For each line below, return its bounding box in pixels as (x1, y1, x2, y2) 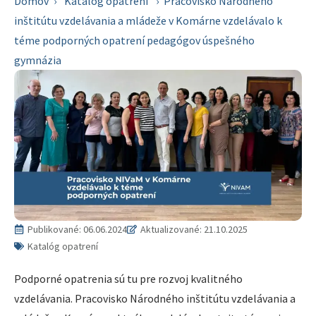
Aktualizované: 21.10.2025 (140, 223, 248, 236)
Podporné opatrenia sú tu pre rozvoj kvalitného (14, 272, 243, 286)
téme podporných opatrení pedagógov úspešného (14, 33, 255, 47)
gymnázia (14, 53, 61, 67)
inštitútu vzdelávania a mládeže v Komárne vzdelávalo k (14, 13, 282, 28)
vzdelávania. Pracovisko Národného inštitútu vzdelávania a (14, 291, 296, 306)
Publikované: (28, 223, 83, 236)
